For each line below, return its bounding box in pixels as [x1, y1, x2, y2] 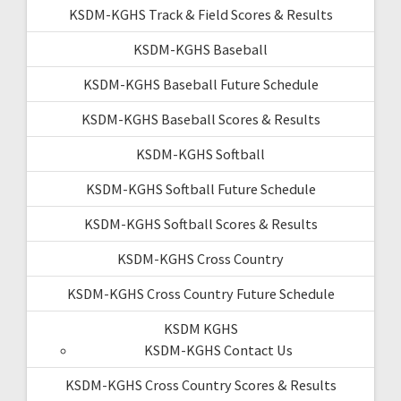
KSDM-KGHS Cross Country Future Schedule [66, 284, 335, 303]
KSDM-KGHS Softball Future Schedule [85, 179, 316, 198]
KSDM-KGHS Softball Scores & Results [83, 214, 318, 233]
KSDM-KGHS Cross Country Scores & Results [64, 375, 337, 394]
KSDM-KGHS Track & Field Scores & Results [68, 4, 333, 23]
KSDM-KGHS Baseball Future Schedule [82, 74, 319, 93]
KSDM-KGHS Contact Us [144, 340, 293, 359]
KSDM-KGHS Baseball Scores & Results [81, 109, 320, 128]
